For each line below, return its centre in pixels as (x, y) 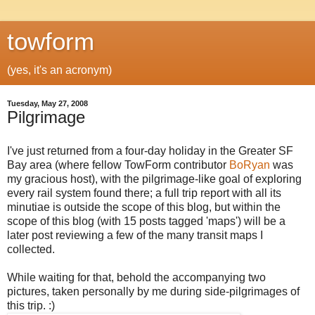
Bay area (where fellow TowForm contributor (118, 165)
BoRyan (250, 165)
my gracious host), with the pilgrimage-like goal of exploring (154, 179)
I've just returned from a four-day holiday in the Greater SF (150, 150)
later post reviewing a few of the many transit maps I (135, 235)
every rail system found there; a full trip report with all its (144, 193)
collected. (31, 249)
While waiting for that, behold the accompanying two (136, 277)
